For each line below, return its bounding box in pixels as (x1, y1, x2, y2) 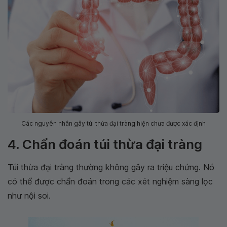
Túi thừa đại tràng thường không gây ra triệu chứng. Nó (8, 162, 214, 172)
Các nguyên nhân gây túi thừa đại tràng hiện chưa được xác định (21, 119, 206, 127)
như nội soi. (8, 190, 51, 201)
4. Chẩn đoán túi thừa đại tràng (8, 136, 202, 152)
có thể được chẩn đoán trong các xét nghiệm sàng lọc (8, 176, 213, 186)
